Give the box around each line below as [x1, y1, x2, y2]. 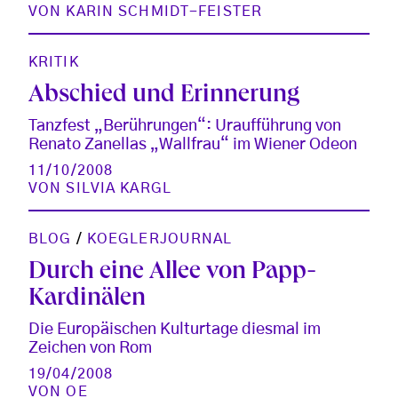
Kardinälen [28, 286, 146, 313]
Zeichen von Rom [28, 339, 152, 356]
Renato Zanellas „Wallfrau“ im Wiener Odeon [28, 136, 357, 153]
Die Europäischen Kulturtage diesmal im [28, 321, 321, 338]
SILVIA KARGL [66, 180, 171, 195]
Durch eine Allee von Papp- [28, 259, 316, 286]
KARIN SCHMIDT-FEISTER [66, 4, 263, 19]
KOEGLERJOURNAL [86, 231, 233, 246]
